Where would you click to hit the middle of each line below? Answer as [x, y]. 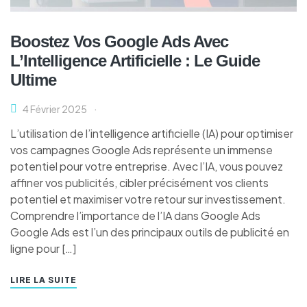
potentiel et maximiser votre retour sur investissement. [148, 199]
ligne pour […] [43, 249]
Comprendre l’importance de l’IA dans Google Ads [135, 216]
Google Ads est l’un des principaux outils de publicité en [150, 232]
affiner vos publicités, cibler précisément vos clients [139, 183]
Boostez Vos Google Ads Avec [119, 42]
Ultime [33, 80]
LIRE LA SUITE [44, 280]
